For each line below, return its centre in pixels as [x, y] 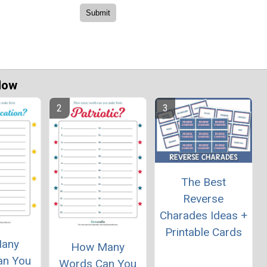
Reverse [204, 199]
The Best [203, 182]
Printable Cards [203, 232]
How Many [97, 247]
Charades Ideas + [203, 216]
